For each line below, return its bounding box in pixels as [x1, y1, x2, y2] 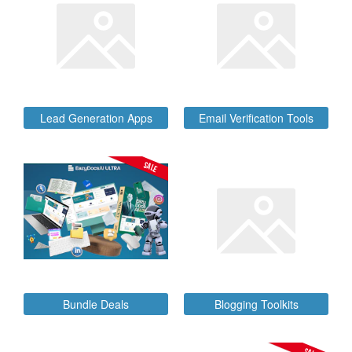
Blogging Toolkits [214, 296, 299, 312]
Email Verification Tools [199, 110, 313, 126]
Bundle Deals [63, 296, 129, 312]
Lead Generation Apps [39, 110, 152, 126]
